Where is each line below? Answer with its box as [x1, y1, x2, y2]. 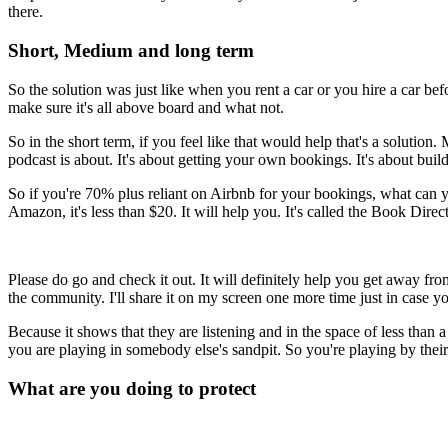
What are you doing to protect [8, 377, 261, 399]
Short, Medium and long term [8, 40, 254, 62]
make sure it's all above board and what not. [8, 98, 284, 116]
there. [8, 3, 43, 21]
